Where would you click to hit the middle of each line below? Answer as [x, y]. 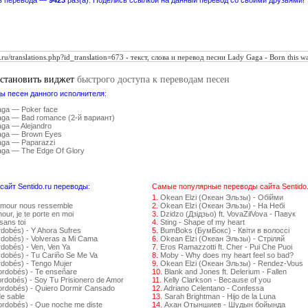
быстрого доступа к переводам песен [153, 79]
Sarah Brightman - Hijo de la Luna [220, 296]
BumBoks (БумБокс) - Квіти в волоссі [225, 230]
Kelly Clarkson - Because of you [217, 280]
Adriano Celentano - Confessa [214, 288]
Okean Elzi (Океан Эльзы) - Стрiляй [222, 239]
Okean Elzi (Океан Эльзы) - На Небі [222, 206]
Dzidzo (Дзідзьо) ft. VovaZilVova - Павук [228, 214]
